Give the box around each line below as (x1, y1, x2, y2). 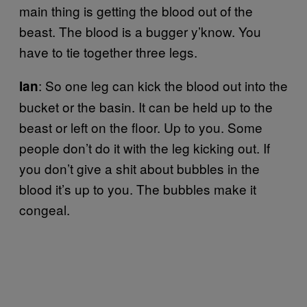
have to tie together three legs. (19, 42, 197, 61)
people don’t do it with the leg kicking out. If (19, 138, 270, 157)
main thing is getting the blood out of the (19, 1, 253, 20)
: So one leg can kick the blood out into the (38, 76, 288, 95)
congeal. (19, 200, 70, 219)
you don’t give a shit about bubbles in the (19, 159, 260, 177)
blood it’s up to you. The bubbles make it (19, 180, 256, 198)
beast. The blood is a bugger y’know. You (19, 22, 261, 40)
